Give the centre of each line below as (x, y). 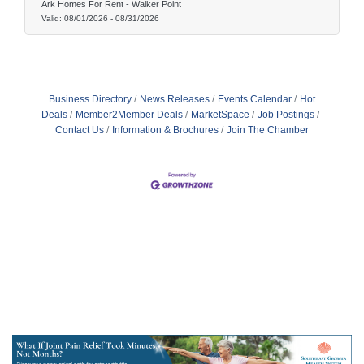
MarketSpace (220, 115)
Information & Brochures (165, 130)
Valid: (53, 19)
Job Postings (286, 115)
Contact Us (80, 130)
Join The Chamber (268, 130)
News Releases (175, 100)
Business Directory (90, 100)
